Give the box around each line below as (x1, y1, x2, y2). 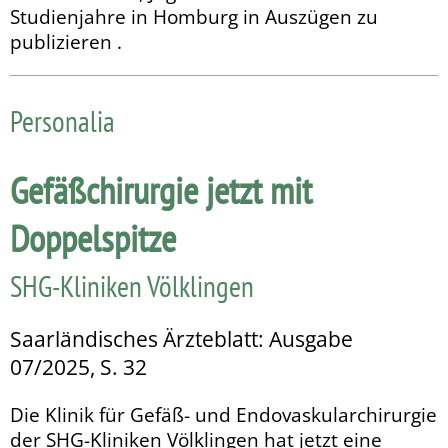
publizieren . (10, 28, 122, 54)
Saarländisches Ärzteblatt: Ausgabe (10, 324, 353, 353)
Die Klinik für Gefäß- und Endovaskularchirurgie (10, 401, 437, 427)
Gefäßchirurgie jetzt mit (10, 165, 312, 214)
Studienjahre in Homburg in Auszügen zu (10, 3, 378, 29)
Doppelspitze (10, 213, 176, 262)
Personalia (10, 101, 115, 140)
